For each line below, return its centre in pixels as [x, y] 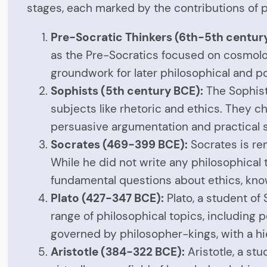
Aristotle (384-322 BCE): [118, 252]
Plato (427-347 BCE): [108, 198]
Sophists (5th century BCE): [127, 91]
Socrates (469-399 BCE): [119, 145]
